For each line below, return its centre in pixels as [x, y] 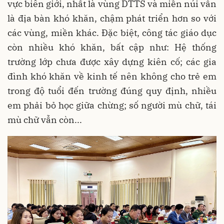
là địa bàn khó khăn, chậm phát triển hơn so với [112, 18]
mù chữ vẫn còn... [45, 120]
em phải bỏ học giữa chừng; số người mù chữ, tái [112, 105]
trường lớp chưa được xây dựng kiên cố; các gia [112, 62]
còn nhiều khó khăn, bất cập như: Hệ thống [112, 47]
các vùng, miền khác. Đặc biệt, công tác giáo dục [112, 33]
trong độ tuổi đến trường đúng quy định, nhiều [112, 91]
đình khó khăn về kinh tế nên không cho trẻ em [112, 76]
